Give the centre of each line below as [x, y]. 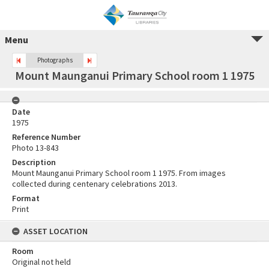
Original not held [41, 262]
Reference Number [46, 137]
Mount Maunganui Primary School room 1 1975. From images [119, 173]
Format [26, 198]
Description [34, 162]
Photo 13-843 [35, 148]
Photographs [55, 60]
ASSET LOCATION [56, 231]
